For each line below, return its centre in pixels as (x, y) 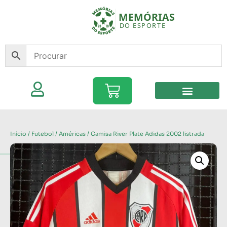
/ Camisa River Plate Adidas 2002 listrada (145, 134)
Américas (72, 134)
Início (18, 134)
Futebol (43, 134)
